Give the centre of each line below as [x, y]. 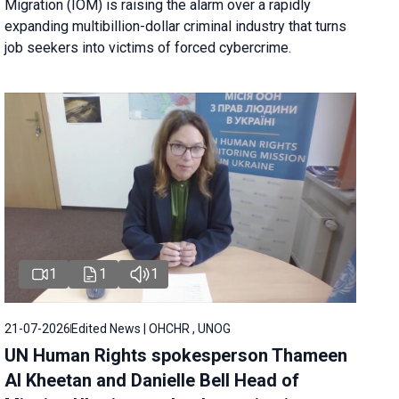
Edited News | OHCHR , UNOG [151, 329]
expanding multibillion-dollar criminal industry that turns [176, 26]
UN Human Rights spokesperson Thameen [176, 356]
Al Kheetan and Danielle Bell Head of [152, 381]
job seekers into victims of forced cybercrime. [148, 47]
